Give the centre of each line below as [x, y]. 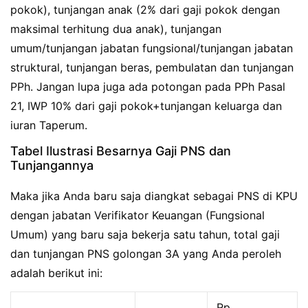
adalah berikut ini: [56, 273]
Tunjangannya [52, 165]
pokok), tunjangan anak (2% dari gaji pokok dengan [145, 10]
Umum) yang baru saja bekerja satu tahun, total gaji [145, 234]
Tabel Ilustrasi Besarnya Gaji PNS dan [121, 151]
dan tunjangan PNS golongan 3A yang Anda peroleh [146, 253]
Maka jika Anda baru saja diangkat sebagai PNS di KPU [154, 196]
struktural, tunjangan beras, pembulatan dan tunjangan [152, 67]
